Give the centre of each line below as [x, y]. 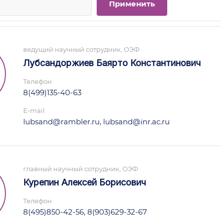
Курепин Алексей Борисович [85, 182]
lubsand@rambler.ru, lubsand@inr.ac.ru [96, 122]
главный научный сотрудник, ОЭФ [81, 169]
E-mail [34, 110]
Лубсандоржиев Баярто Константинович [112, 63]
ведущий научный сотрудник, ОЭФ [81, 49]
